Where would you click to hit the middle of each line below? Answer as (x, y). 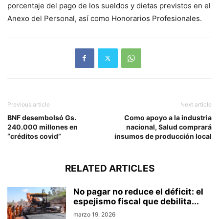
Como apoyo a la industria (168, 117)
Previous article (29, 104)
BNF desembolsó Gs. (42, 117)
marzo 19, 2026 (94, 214)
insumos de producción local (163, 136)
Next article (196, 104)
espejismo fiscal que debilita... (136, 201)
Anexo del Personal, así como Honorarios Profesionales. (105, 18)
